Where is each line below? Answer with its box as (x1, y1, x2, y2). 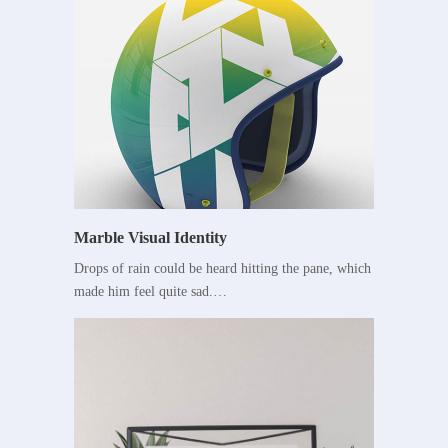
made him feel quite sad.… (74, 284, 227, 300)
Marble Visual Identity (74, 229, 227, 247)
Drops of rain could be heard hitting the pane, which (74, 261, 371, 277)
